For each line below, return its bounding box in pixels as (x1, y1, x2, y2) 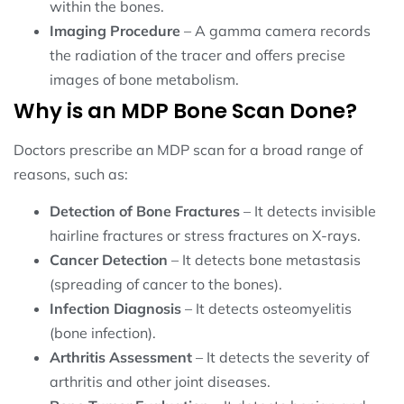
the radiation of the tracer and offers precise (50, 45, 345, 64)
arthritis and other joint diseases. (50, 372, 271, 390)
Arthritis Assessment (50, 347, 192, 366)
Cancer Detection (50, 250, 168, 269)
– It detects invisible (240, 201, 376, 220)
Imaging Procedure (50, 21, 180, 40)
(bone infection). (50, 323, 156, 342)
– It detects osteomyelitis (181, 298, 352, 317)
